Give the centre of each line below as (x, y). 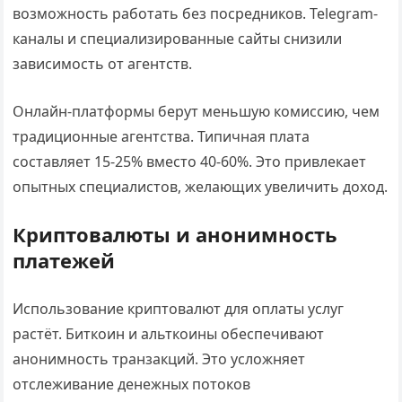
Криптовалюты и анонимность (175, 234)
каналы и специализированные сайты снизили (178, 39)
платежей (64, 260)
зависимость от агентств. (103, 64)
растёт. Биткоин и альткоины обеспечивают (169, 334)
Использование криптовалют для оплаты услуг (179, 309)
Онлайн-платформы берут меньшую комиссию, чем (197, 111)
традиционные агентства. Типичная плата (162, 136)
